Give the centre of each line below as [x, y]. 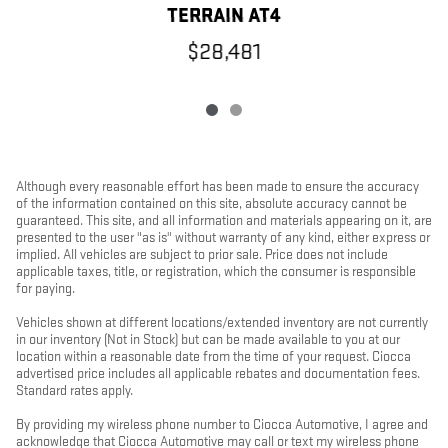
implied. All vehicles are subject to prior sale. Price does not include [202, 255]
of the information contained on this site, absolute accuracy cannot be [211, 204]
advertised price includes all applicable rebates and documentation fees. [218, 374]
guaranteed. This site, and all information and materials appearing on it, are [224, 221]
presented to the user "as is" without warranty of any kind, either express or [223, 238]
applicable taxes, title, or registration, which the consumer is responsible [216, 272]
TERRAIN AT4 [224, 16]
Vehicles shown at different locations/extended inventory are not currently [222, 323]
